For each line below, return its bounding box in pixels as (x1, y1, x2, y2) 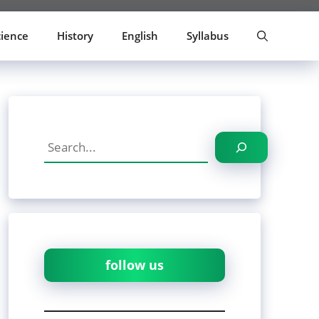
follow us (105, 256, 164, 274)
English (122, 28, 158, 43)
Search (43, 132, 81, 149)
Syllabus (187, 28, 229, 43)
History (57, 28, 93, 43)
